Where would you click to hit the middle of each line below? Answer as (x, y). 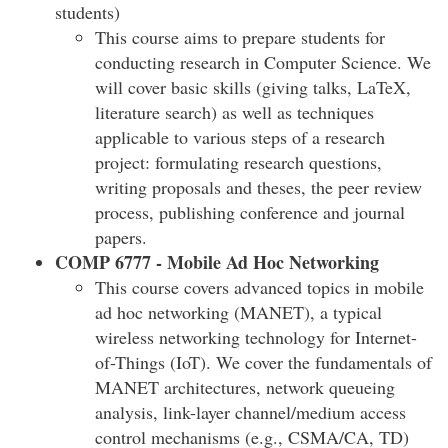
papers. (121, 237)
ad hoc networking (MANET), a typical (238, 312)
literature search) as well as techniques (234, 112)
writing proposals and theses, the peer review (258, 187)
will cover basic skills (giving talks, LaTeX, (253, 87)
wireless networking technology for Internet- (256, 337)
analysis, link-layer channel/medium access (250, 412)
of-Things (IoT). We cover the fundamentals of (263, 362)
